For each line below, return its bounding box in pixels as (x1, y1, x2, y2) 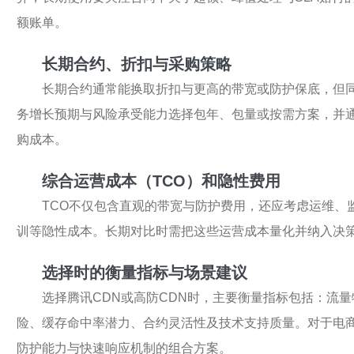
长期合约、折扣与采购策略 (42, 55, 232, 73)
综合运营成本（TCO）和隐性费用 (42, 172, 281, 190)
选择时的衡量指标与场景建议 (42, 264, 247, 282)
